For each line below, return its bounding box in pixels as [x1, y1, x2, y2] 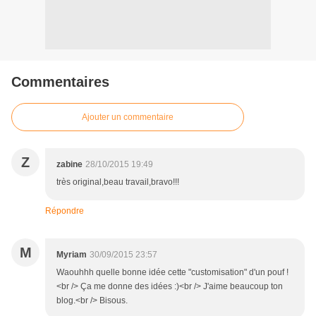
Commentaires [11, 74, 109, 90]
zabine [56, 159, 83, 170]
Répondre [45, 206, 84, 217]
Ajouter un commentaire [82, 112, 174, 123]
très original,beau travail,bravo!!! [56, 177, 179, 188]
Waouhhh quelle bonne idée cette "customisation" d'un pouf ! [56, 267, 288, 278]
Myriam [56, 250, 87, 260]
